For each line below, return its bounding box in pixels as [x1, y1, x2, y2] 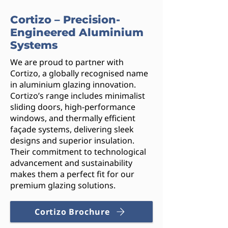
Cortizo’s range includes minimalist [10, 90, 145, 101]
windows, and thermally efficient [10, 112, 135, 124]
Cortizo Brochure [35, 206, 110, 217]
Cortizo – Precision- [10, 13, 120, 26]
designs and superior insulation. [10, 135, 134, 146]
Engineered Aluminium [10, 26, 144, 39]
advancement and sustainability [10, 157, 132, 168]
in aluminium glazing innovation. [10, 79, 136, 90]
